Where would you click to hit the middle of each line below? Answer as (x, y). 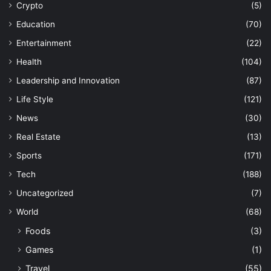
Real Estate (38, 136)
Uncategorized (45, 193)
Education (36, 24)
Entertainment (44, 43)
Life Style (35, 99)
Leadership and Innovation (68, 80)
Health (29, 61)
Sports (29, 155)
